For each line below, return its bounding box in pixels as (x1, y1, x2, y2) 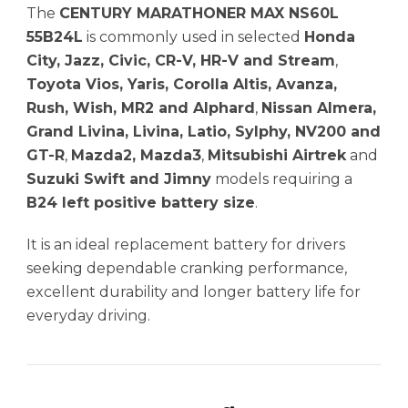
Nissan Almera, (261, 99, 376, 117)
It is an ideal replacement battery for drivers (26, 236, 345, 254)
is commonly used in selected (83, 28, 304, 46)
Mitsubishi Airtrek (208, 147, 346, 165)
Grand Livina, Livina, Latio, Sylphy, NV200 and (26, 123, 381, 141)
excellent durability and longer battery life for (26, 283, 361, 301)
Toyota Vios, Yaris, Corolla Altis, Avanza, (26, 76, 337, 94)
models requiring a (211, 170, 352, 189)
